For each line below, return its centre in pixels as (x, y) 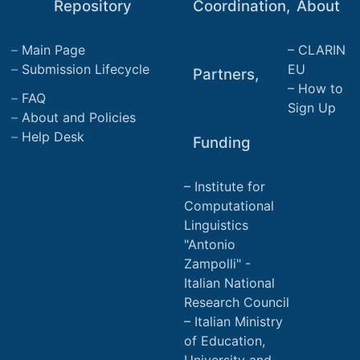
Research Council (237, 302)
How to (321, 88)
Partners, (225, 74)
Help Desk (53, 136)
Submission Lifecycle (86, 69)
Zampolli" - (218, 263)
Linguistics (217, 225)
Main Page (54, 49)
